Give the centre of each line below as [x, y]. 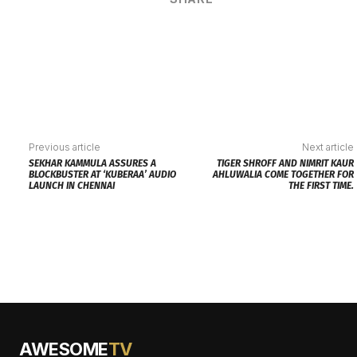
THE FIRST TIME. [322, 186]
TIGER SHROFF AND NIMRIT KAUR [286, 164]
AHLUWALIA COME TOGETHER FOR [284, 175]
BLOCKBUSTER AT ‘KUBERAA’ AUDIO [103, 175]
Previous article [65, 147]
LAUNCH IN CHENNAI [72, 186]
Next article [328, 147]
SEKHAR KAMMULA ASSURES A [93, 164]
